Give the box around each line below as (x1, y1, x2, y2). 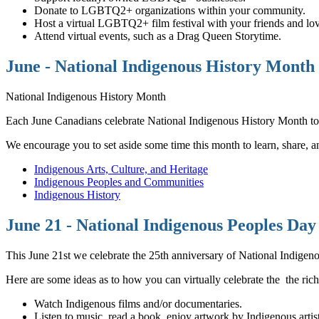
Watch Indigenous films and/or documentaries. (34, 297, 242, 310)
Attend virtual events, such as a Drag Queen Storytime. (34, 30, 281, 43)
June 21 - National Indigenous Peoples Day (6, 216, 316, 235)
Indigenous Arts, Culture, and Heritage (34, 163, 208, 176)
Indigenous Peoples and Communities (34, 176, 204, 189)
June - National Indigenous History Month (6, 57, 315, 76)
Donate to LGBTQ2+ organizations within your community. (34, 4, 305, 17)
